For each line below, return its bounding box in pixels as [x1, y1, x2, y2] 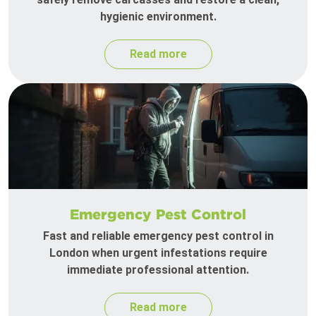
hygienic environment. [99, 10, 217, 24]
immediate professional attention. [67, 263, 249, 277]
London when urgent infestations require [49, 246, 267, 260]
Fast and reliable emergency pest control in [42, 229, 274, 243]
